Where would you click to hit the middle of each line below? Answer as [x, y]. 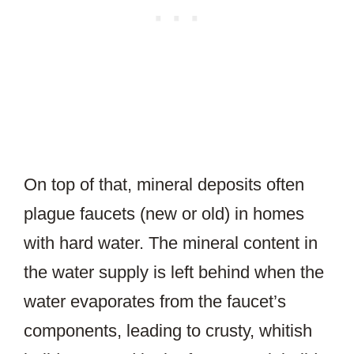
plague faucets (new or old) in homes [164, 214]
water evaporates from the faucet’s [155, 302]
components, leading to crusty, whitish [168, 331]
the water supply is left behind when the [174, 273]
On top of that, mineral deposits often [164, 185]
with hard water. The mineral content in [171, 243]
